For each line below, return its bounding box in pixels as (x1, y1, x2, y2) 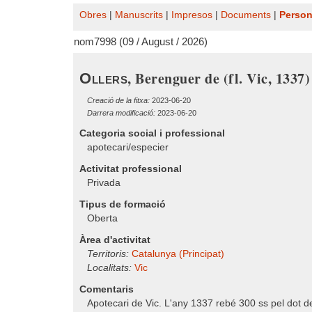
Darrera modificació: (87, 109, 155, 117)
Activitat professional (79, 164, 182, 174)
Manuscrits (115, 10, 163, 20)
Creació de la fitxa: (87, 96, 150, 104)
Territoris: (87, 249, 129, 259)
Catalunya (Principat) (132, 249, 224, 259)
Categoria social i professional (79, 128, 225, 139)
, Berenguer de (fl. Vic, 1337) (127, 68, 310, 88)
